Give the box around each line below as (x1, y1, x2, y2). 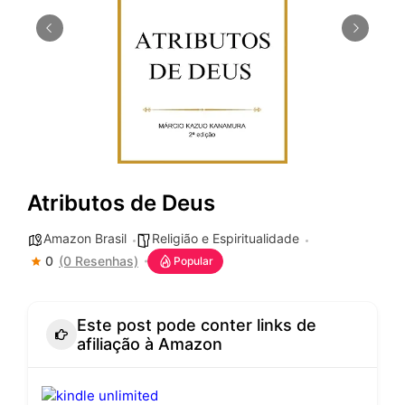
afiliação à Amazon (77, 334, 222, 354)
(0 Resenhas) (59, 253, 138, 269)
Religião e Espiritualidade (152, 231, 299, 247)
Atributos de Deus (27, 190, 215, 217)
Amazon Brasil (43, 231, 127, 247)
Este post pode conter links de (77, 316, 316, 335)
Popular (174, 254, 213, 268)
